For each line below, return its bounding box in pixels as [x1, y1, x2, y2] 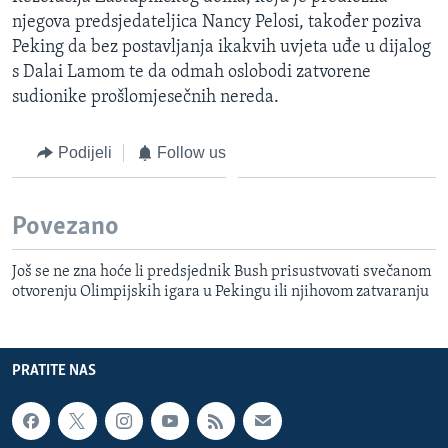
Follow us [157, 143, 226, 161]
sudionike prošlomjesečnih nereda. [12, 87, 279, 107]
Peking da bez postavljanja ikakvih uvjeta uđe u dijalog [12, 37, 431, 57]
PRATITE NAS [12, 362, 96, 379]
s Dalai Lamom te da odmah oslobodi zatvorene [12, 62, 371, 82]
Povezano [12, 214, 119, 242]
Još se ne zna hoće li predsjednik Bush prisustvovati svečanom [12, 263, 431, 280]
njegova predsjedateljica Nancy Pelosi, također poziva [12, 12, 422, 32]
